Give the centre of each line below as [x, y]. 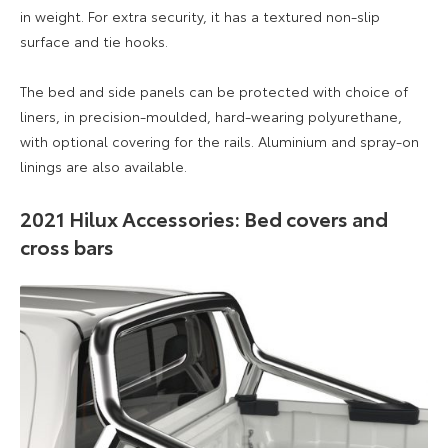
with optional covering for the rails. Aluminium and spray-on [219, 140]
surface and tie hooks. [94, 40]
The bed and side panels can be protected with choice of [214, 90]
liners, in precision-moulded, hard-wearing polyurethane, [211, 115]
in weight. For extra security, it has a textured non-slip [200, 15]
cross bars [67, 245]
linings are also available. [103, 165]
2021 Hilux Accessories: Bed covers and [204, 217]
